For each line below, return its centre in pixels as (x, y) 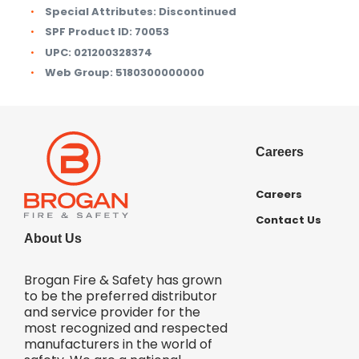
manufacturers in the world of (118, 344)
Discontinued (198, 11)
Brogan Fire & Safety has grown (123, 280)
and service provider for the (112, 312)
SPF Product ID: (89, 32)
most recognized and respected (126, 328)
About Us (53, 238)
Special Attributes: (101, 11)
